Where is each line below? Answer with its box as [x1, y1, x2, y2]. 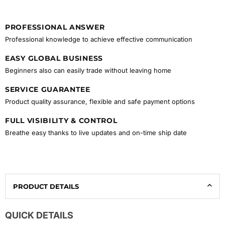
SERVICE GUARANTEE [5, 85, 90, 94]
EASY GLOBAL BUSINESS [5, 54, 103, 63]
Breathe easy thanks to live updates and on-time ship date [5, 129, 187, 137]
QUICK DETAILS [5, 210, 73, 221]
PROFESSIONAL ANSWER [5, 23, 105, 32]
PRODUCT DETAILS [13, 182, 79, 191]
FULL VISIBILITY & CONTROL [5, 116, 118, 126]
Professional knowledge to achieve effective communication [5, 35, 192, 44]
